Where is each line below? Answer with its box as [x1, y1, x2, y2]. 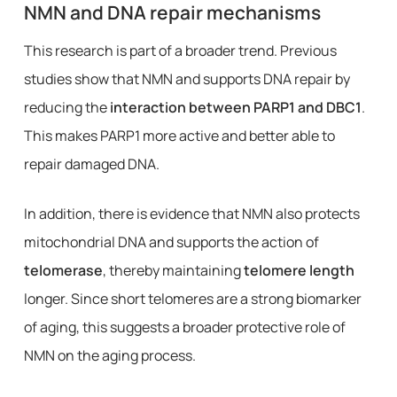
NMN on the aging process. [23, 346, 196, 365]
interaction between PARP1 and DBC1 [109, 97, 362, 117]
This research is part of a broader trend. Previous [23, 41, 337, 60]
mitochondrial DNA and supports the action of [23, 232, 319, 252]
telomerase [23, 261, 103, 280]
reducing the [23, 97, 110, 117]
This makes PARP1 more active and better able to [23, 126, 335, 145]
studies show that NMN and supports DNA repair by [23, 69, 350, 89]
